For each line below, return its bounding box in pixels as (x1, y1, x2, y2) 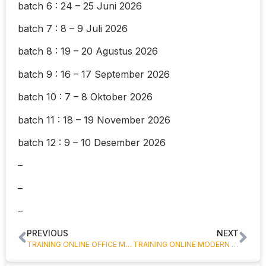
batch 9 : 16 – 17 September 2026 (18, 68, 170, 80)
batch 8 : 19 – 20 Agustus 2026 (18, 45, 158, 58)
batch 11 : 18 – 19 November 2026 (18, 113, 170, 126)
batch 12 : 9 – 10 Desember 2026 (18, 137, 166, 149)
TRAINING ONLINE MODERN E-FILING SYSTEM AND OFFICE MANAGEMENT (231, 239, 238, 249)
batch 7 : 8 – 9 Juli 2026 (18, 23, 128, 35)
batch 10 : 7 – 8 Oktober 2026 (18, 91, 153, 103)
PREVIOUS (27, 227, 68, 238)
